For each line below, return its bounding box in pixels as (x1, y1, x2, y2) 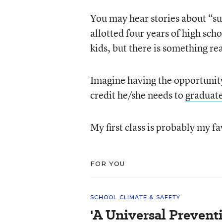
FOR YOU (90, 160, 125, 167)
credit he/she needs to (90, 88, 185, 102)
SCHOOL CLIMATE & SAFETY (90, 194, 181, 201)
